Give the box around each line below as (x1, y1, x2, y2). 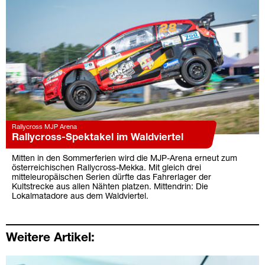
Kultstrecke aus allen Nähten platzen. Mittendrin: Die (12, 183, 208, 192)
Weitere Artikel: (6, 232, 95, 244)
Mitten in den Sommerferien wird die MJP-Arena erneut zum (12, 155, 237, 163)
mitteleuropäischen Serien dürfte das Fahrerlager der (12, 174, 211, 182)
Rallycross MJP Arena (12, 124, 77, 131)
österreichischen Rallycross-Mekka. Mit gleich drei (12, 164, 201, 173)
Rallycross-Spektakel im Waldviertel (12, 133, 183, 143)
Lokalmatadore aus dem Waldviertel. (12, 193, 148, 201)
